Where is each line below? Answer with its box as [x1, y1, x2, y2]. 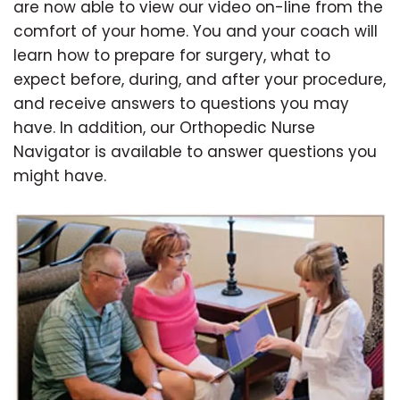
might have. [13, 165, 106, 187]
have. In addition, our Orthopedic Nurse [13, 117, 315, 139]
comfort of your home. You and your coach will [13, 21, 378, 43]
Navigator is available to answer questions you [13, 141, 377, 163]
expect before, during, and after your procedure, [13, 69, 386, 91]
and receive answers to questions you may [13, 93, 349, 115]
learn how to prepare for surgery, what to [13, 45, 330, 67]
